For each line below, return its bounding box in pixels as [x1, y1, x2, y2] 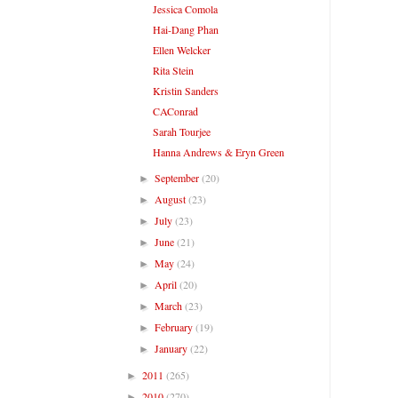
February [155, 319, 196, 334]
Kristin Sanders [152, 83, 219, 98]
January [155, 340, 191, 355]
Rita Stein [152, 62, 194, 77]
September [155, 170, 203, 185]
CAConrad [152, 103, 198, 118]
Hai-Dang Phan [152, 21, 219, 36]
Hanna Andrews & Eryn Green [152, 144, 284, 159]
